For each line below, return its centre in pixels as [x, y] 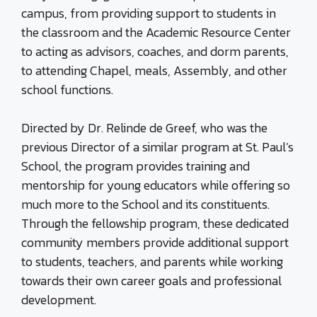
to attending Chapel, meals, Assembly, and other [154, 70]
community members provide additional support [155, 242]
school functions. [67, 90]
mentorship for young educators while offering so [156, 185]
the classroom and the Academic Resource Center [156, 32]
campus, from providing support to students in [149, 13]
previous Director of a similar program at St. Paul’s [157, 147]
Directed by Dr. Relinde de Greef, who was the [144, 128]
